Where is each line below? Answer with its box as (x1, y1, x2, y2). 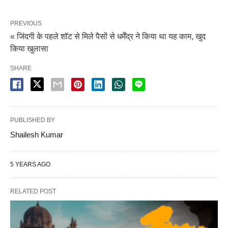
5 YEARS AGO (10, 160, 50, 168)
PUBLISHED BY (10, 116, 55, 124)
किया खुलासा (10, 44, 48, 53)
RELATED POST (10, 187, 56, 195)
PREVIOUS (10, 19, 42, 27)
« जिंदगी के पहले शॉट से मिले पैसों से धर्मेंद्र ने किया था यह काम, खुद (10, 32, 206, 41)
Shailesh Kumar (10, 130, 63, 139)
